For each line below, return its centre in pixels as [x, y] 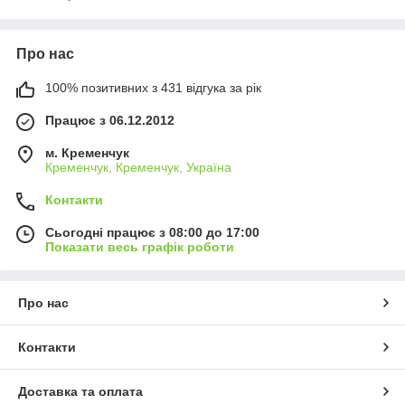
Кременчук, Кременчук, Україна [138, 168]
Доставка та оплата [80, 392]
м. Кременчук [87, 153]
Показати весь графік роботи [140, 247]
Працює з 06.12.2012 [110, 121]
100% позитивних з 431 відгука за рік [153, 88]
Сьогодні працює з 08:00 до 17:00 [152, 233]
